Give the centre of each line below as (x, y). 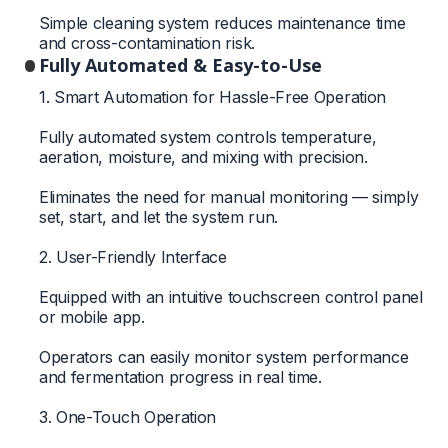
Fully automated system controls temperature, (207, 136)
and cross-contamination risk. (146, 42)
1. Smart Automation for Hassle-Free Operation (212, 96)
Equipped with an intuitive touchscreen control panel (230, 296)
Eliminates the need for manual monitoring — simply (228, 196)
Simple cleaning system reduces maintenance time (222, 22)
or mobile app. (91, 316)
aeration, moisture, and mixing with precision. (203, 156)
